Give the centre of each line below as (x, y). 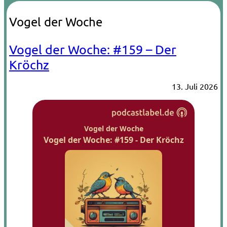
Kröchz (29, 65)
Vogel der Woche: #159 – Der (93, 49)
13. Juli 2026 (195, 86)
